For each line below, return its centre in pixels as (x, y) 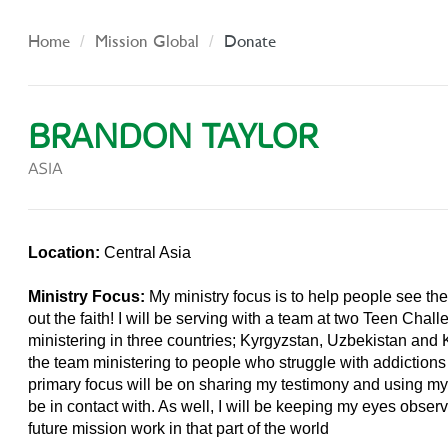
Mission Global (147, 41)
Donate (250, 41)
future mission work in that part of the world (179, 429)
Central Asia (148, 253)
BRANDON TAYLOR (173, 137)
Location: (66, 253)
